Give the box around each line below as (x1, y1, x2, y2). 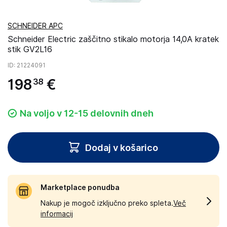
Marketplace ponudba (41, 183, 120, 192)
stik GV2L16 (8, 45, 52, 54)
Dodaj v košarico (85, 142, 158, 153)
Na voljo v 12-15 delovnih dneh (20, 108, 154, 119)
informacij (41, 210, 73, 218)
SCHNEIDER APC (8, 22, 63, 30)
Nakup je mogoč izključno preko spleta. (41, 199, 173, 207)
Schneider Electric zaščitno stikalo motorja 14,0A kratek (8, 34, 219, 44)
